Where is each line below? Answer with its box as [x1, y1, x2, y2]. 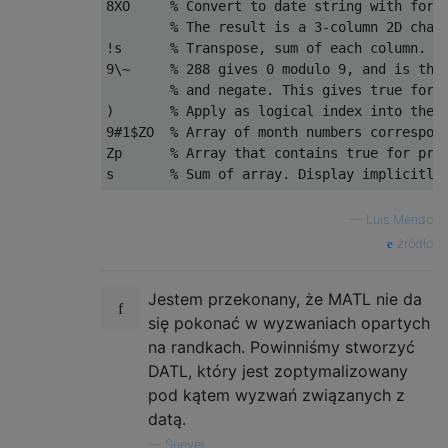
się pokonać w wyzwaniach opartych [148, 313, 430, 333]
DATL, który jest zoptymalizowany [148, 361, 408, 381]
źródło [393, 236, 433, 251]
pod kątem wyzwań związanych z [148, 385, 405, 405]
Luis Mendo [366, 212, 433, 227]
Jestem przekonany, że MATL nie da [148, 289, 422, 309]
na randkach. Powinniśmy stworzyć [148, 337, 415, 357]
